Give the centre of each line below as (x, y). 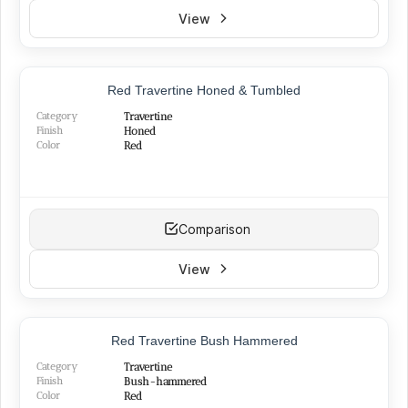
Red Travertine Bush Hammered (204, 340)
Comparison (214, 229)
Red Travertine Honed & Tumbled (204, 90)
